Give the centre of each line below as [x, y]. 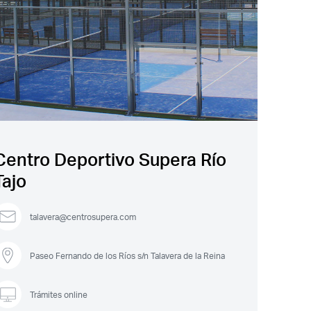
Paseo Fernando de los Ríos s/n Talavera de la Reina [127, 255]
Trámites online [59, 294]
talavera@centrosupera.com [83, 217]
